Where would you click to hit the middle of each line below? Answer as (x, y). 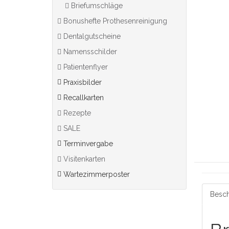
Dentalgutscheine (91, 36)
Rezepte (76, 113)
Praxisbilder (83, 82)
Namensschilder (89, 52)
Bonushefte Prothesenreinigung (114, 21)
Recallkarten (84, 98)
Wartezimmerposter (97, 174)
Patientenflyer (85, 67)
